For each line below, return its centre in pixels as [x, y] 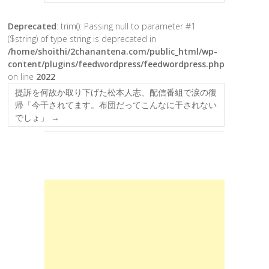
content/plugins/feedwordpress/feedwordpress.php [116, 64]
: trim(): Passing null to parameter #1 [126, 26]
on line [22, 77]
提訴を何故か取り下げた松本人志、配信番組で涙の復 [116, 92]
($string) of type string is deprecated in [82, 39]
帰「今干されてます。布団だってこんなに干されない [116, 105]
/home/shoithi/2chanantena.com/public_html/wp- [113, 51]
